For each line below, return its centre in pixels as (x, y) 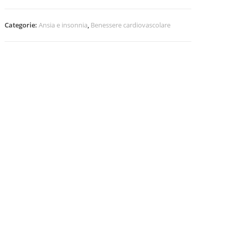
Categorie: (22, 25)
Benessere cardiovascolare (131, 25)
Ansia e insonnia (63, 25)
